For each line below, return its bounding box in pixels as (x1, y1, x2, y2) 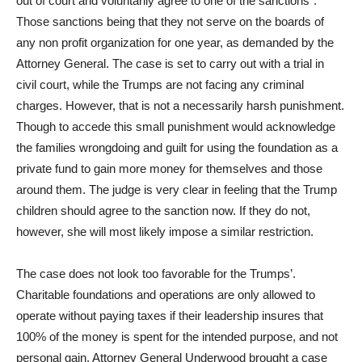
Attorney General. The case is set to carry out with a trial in (16, 57, 324, 70)
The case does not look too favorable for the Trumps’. (16, 267, 296, 280)
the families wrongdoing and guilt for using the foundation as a (16, 141, 338, 154)
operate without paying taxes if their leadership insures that (16, 309, 323, 322)
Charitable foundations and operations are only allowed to (16, 288, 315, 301)
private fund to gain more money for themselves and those (16, 162, 322, 175)
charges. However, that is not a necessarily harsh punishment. (16, 99, 344, 112)
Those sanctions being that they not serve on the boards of (16, 15, 324, 28)
